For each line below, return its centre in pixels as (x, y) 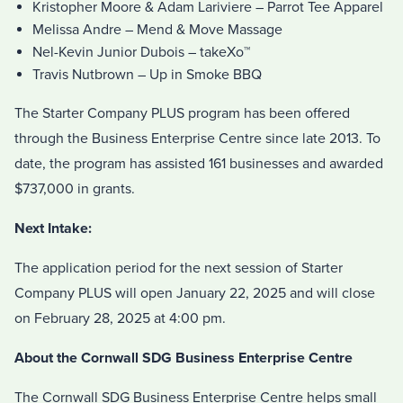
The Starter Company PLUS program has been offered (182, 114)
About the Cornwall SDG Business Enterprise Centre (184, 358)
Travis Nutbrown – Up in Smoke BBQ (147, 75)
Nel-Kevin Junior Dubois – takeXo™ (141, 53)
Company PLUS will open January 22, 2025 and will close (195, 294)
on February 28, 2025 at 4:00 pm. (120, 319)
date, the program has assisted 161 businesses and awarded (199, 164)
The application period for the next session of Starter (179, 269)
